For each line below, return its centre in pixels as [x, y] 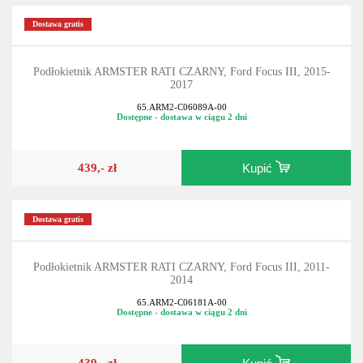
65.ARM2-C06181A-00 [181, 303]
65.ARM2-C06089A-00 [181, 107]
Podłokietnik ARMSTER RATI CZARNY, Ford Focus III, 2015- [181, 71]
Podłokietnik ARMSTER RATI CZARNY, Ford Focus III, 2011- [181, 267]
